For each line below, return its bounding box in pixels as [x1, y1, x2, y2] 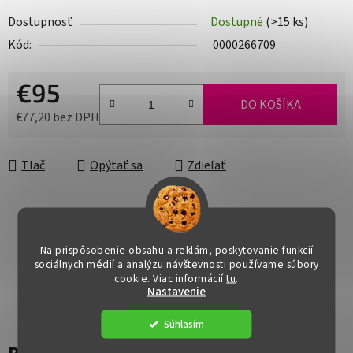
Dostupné [210, 13, 266, 32]
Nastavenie [147, 283, 206, 300]
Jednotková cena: [15, 133, 108, 151]
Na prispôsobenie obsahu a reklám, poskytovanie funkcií [39, 242, 314, 258]
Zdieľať [188, 157, 226, 175]
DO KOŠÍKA [240, 96, 301, 114]
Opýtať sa [90, 157, 143, 175]
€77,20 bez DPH [16, 109, 99, 127]
